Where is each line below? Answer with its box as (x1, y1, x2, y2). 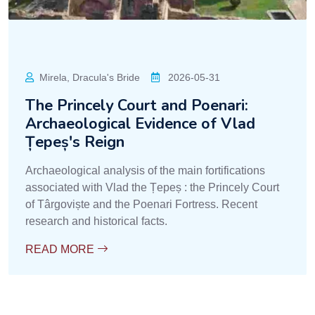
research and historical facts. (25, 215, 167, 227)
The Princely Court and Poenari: (25, 95, 248, 116)
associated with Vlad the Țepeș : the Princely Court (25, 181, 279, 193)
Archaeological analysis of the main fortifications (25, 165, 265, 176)
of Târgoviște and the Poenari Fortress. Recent (25, 198, 257, 210)
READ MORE (25, 243, 97, 255)
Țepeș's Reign (25, 131, 124, 153)
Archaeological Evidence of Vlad (25, 113, 255, 134)
